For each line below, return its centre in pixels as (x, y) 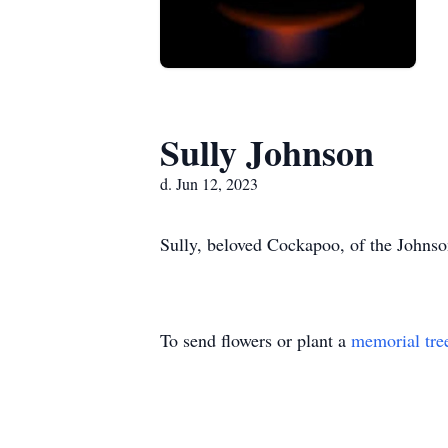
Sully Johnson (267, 152)
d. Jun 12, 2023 (209, 183)
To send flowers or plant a (255, 340)
